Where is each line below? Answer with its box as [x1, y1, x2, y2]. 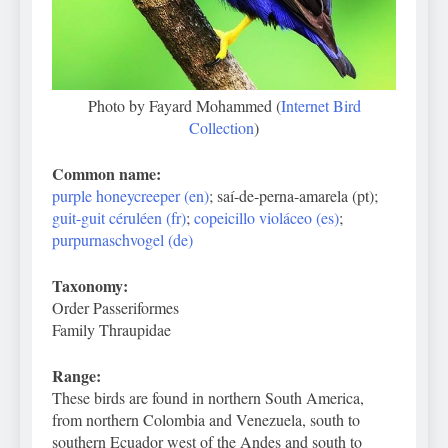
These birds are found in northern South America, [52, 386, 364, 408]
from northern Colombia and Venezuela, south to [52, 408, 360, 430]
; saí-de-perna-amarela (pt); [209, 184, 378, 206]
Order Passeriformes [52, 296, 179, 318]
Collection [189, 116, 254, 138]
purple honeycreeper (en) [52, 184, 209, 206]
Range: [52, 363, 101, 387]
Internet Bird [280, 94, 361, 116]
